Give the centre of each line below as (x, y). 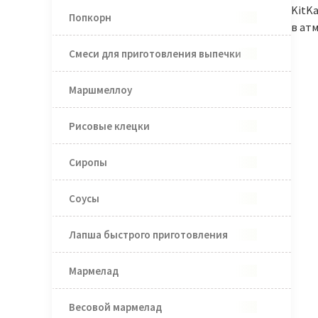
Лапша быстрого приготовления (148, 234)
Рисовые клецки (109, 126)
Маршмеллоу (100, 89)
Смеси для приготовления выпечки (155, 53)
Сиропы (88, 162)
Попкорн (90, 17)
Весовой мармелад (115, 307)
